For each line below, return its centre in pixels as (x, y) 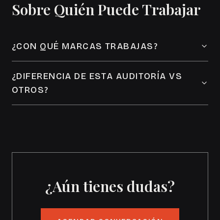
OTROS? (30, 90)
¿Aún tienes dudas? (110, 186)
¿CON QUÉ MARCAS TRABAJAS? (85, 46)
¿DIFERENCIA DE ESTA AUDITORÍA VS (97, 76)
